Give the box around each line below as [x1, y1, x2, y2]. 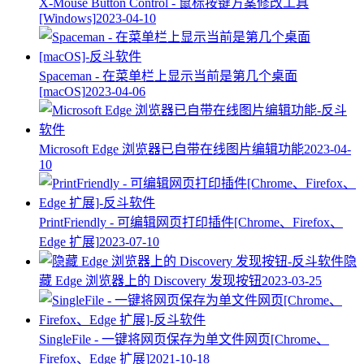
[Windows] [39, 11, 96, 25]
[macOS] [39, 84, 85, 98]
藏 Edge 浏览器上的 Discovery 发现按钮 [39, 273, 262, 288]
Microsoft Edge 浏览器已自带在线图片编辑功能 [39, 141, 304, 156]
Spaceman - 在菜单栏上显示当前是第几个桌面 [39, 68, 297, 83]
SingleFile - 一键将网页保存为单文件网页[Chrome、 [39, 331, 329, 346]
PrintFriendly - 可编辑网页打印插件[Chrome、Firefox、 [39, 214, 343, 229]
